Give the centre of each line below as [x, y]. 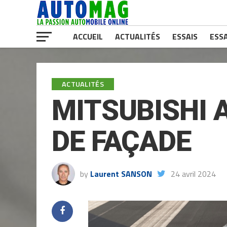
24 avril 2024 [193, 174]
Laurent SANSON [121, 174]
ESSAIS [185, 36]
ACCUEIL [88, 36]
